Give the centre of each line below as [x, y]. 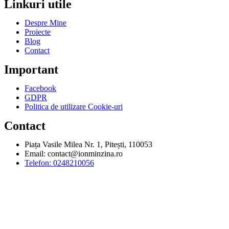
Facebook [40, 88]
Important [31, 70]
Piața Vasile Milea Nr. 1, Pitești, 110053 [88, 145]
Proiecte [38, 32]
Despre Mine [45, 23]
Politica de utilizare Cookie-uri [74, 107]
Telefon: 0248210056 [59, 163]
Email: [36, 154]
